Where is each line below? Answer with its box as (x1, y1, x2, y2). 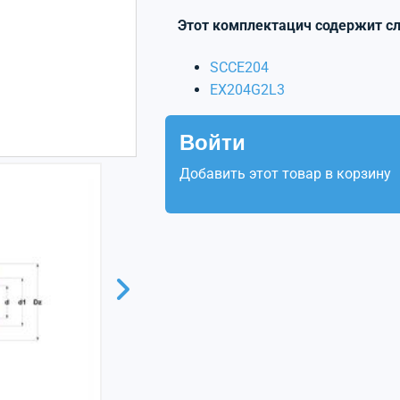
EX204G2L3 (209, 81, 285, 98)
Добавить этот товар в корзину (179, 165, 391, 182)
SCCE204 (209, 59, 269, 76)
